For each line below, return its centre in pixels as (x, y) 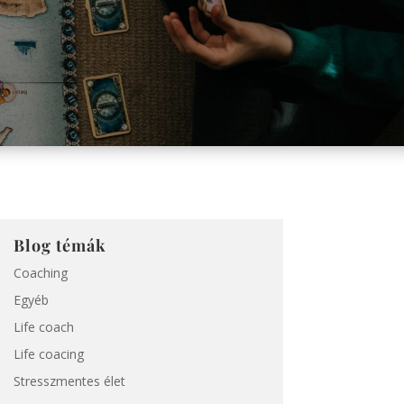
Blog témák (60, 245)
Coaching (40, 272)
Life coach (43, 326)
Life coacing (48, 353)
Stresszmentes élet (69, 381)
